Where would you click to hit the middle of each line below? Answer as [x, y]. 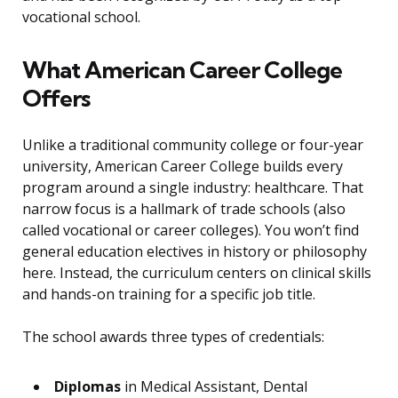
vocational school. [81, 17]
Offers [56, 99]
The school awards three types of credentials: [173, 337]
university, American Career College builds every [183, 167]
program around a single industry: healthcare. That [193, 188]
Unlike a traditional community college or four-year [193, 145]
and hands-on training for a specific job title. [169, 295]
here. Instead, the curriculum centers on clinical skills [197, 273]
